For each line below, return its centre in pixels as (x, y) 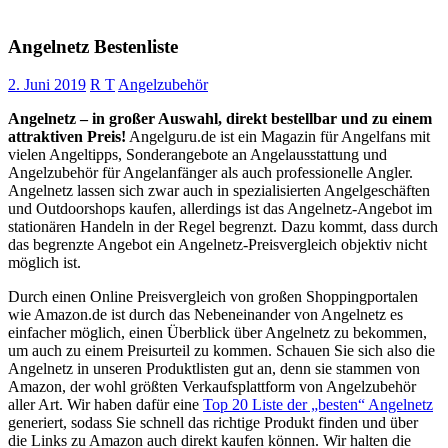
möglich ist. (44, 263)
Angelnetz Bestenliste (93, 46)
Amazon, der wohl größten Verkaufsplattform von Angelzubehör (212, 387)
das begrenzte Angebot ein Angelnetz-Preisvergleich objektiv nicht (217, 245)
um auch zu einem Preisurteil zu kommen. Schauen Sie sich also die (221, 351)
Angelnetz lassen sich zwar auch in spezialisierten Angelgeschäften (219, 191)
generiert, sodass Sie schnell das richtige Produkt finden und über (213, 423)
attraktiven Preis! (67, 137)
